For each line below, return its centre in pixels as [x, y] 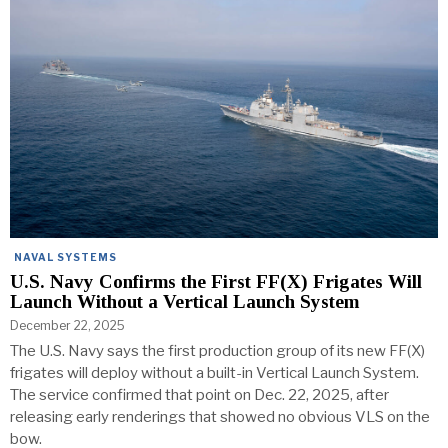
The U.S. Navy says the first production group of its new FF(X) [217, 351]
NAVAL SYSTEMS [65, 257]
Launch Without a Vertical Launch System [184, 302]
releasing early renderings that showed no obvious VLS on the [220, 417]
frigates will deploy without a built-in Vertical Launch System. [214, 373]
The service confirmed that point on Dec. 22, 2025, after [199, 395]
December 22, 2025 [67, 326]
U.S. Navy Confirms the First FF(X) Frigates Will [216, 282]
